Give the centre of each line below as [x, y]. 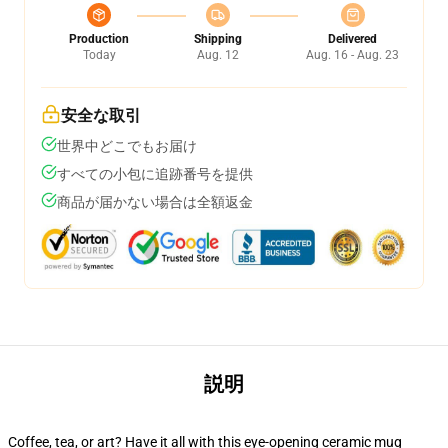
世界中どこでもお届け [127, 146]
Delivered [352, 39]
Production [99, 39]
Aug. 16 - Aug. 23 [352, 55]
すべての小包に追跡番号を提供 [155, 174]
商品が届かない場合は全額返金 [155, 202]
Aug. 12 [217, 55]
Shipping [217, 39]
